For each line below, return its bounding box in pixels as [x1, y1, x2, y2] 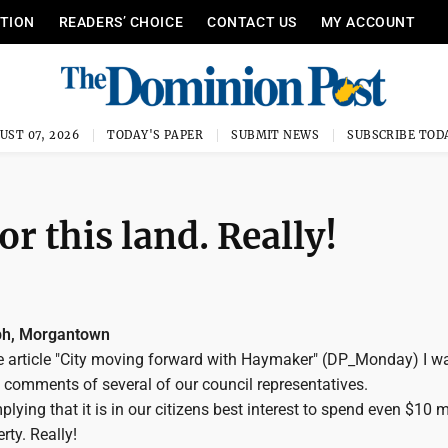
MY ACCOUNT [320, 14, 416, 30]
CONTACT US [207, 14, 297, 30]
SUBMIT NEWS [231, 128, 320, 142]
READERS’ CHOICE [58, 14, 184, 30]
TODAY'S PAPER [107, 128, 204, 142]
